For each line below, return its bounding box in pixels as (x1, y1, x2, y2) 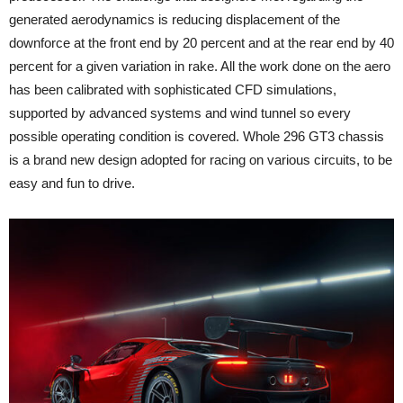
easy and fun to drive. (9, 175, 135, 191)
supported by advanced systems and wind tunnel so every (9, 104, 351, 121)
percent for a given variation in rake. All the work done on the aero (9, 58, 390, 74)
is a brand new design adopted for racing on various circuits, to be (9, 151, 392, 167)
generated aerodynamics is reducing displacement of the (9, 11, 340, 27)
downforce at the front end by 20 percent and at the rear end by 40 (9, 34, 394, 50)
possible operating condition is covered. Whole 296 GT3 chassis (9, 128, 384, 144)
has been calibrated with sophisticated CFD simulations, (9, 81, 336, 97)
